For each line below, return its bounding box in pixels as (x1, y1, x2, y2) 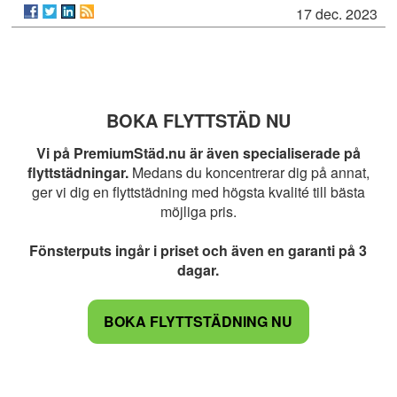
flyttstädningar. (27, 162, 128, 183)
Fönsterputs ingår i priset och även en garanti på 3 (29, 240, 368, 261)
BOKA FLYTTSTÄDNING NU (104, 311, 293, 332)
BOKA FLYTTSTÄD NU (105, 107, 291, 134)
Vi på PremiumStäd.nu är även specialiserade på (35, 143, 361, 164)
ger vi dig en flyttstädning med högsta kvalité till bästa (31, 182, 365, 203)
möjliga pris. (160, 201, 237, 222)
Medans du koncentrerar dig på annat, (131, 162, 370, 183)
